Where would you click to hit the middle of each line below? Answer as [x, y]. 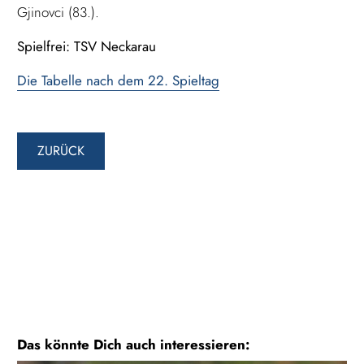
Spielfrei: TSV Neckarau [87, 47]
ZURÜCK [61, 151]
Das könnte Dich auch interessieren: [134, 345]
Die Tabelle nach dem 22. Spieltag [119, 81]
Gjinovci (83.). [58, 13]
